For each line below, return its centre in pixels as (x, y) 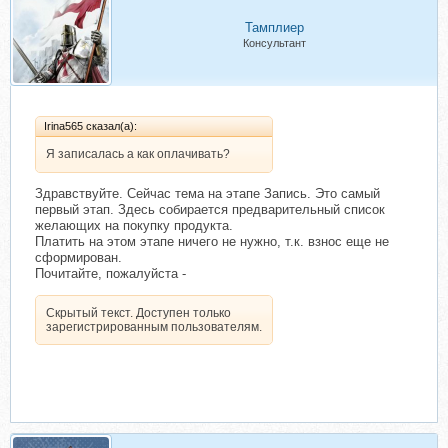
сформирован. (78, 258)
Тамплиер (274, 28)
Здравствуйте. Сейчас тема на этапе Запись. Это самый (207, 194)
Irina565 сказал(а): (90, 126)
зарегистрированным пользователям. (154, 327)
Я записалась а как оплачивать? (138, 154)
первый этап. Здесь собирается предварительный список (210, 210)
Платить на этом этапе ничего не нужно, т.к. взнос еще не (212, 242)
